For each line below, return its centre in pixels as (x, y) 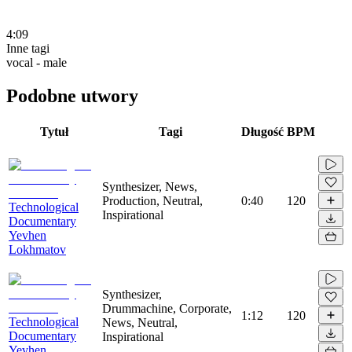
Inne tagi (28, 48)
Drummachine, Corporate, (167, 308)
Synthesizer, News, (150, 186)
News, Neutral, (140, 322)
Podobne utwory (72, 95)
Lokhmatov (37, 249)
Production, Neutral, (152, 200)
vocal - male (37, 62)
